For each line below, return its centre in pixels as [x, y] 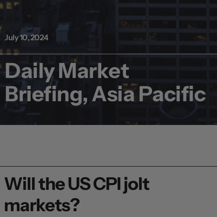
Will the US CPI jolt [77, 183]
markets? [42, 205]
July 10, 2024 [27, 37]
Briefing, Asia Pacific [105, 93]
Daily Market [67, 70]
